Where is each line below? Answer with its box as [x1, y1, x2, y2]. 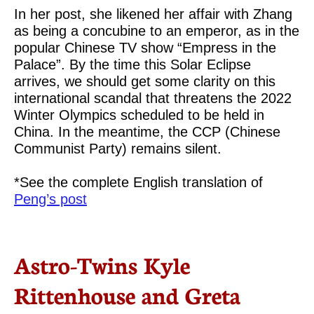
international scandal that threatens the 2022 [14, 90, 292, 106]
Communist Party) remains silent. [14, 141, 221, 156]
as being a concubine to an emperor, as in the [14, 23, 299, 39]
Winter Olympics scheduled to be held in [14, 107, 264, 123]
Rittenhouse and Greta [14, 278, 240, 310]
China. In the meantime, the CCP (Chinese [14, 124, 280, 139]
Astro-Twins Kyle [14, 248, 190, 280]
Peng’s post [14, 191, 87, 207]
